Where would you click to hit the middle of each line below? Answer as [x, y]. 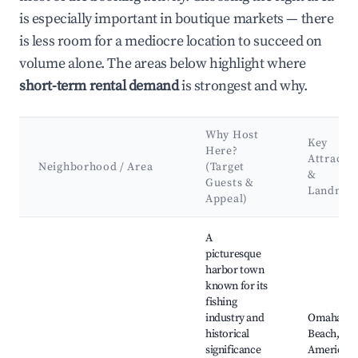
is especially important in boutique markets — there [177, 19]
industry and [235, 318]
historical [227, 334]
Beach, [324, 334]
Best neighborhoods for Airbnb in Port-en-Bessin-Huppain [178, 226]
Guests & [230, 183]
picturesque [233, 255]
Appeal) [227, 199]
